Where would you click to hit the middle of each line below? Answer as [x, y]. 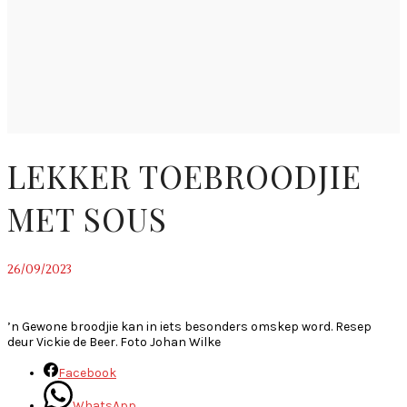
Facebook [87, 372]
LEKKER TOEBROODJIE [184, 176]
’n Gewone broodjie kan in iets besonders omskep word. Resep [189, 326]
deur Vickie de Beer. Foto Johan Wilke [114, 342]
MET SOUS [87, 219]
